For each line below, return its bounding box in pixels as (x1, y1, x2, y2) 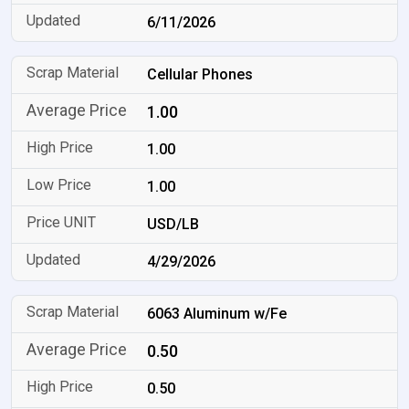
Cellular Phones (147, 66, 254, 83)
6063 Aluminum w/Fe (147, 305, 288, 322)
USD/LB (147, 215, 200, 233)
